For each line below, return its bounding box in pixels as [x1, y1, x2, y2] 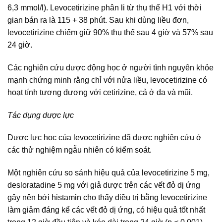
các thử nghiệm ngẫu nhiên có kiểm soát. [7, 146, 152, 155]
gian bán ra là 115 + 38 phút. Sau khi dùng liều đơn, [7, 15, 189, 24]
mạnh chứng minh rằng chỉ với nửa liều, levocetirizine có [7, 75, 207, 84]
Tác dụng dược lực [7, 111, 74, 119]
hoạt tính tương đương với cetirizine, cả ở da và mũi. [7, 88, 193, 97]
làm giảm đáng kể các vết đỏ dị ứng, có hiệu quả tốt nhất [7, 206, 205, 215]
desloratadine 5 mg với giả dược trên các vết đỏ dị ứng [7, 181, 200, 190]
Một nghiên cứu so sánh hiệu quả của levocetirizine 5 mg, [7, 168, 210, 177]
